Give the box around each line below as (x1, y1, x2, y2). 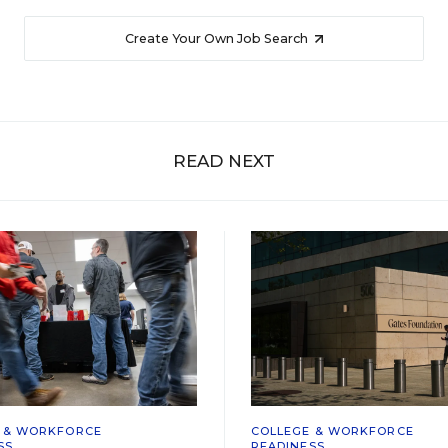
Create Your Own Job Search (124, 31, 311, 46)
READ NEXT (173, 151, 275, 171)
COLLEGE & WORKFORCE (250, 424, 414, 439)
